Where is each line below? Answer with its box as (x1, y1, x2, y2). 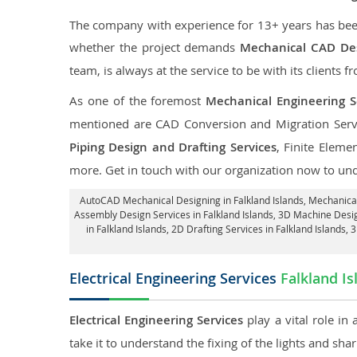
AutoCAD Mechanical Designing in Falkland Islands (79, 194, 304, 206)
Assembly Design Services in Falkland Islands (73, 208, 273, 221)
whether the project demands (69, 39, 240, 55)
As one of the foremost (69, 92, 206, 108)
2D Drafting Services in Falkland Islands (171, 222, 346, 235)
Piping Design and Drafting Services (69, 139, 277, 155)
